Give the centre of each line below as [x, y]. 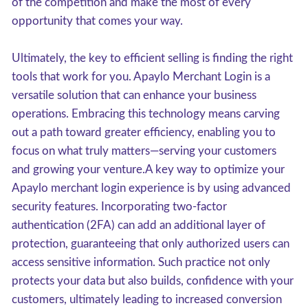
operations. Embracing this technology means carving [146, 114]
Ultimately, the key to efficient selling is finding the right [152, 58]
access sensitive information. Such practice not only [141, 262]
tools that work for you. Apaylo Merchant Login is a [141, 77]
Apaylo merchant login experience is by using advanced [151, 188]
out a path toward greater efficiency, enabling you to [144, 132]
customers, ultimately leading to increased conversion [147, 299]
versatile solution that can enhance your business [134, 95]
